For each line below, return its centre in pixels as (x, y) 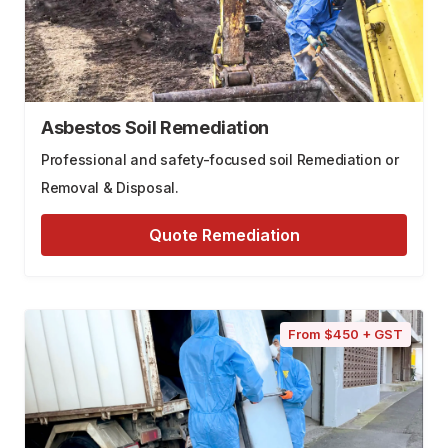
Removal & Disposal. (110, 188)
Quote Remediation (224, 235)
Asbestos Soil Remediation (155, 128)
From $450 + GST (345, 334)
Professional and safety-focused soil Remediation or (220, 160)
